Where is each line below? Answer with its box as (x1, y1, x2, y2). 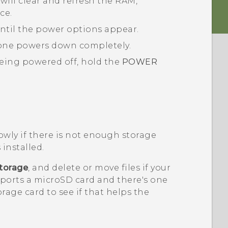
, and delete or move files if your (28, 162, 171, 173)
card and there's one (73, 175, 168, 185)
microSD (34, 175, 73, 185)
